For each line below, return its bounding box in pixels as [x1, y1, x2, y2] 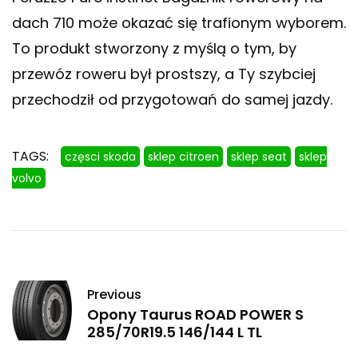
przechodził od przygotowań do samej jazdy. [12, 89, 332, 110]
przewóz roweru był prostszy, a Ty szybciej [12, 64, 316, 85]
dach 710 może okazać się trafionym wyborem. [12, 13, 346, 34]
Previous [87, 285, 141, 304]
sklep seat [231, 149, 287, 165]
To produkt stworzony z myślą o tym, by [12, 38, 296, 59]
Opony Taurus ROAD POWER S [87, 304, 304, 325]
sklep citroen [148, 149, 219, 165]
